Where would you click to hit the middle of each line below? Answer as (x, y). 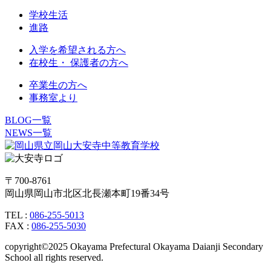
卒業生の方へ (58, 85)
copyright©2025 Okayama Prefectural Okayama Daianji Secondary (134, 247)
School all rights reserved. (54, 258)
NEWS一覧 (28, 133)
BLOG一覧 (28, 120)
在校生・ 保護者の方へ (79, 63)
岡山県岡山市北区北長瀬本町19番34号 (87, 194)
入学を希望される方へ (77, 50)
